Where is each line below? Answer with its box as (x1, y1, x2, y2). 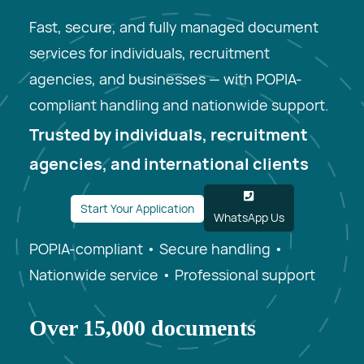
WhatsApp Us (213, 210, 284, 226)
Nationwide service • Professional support (29, 265, 315, 285)
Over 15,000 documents (29, 315, 256, 341)
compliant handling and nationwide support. (29, 95, 329, 115)
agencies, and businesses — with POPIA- (29, 69, 302, 89)
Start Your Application (80, 200, 194, 216)
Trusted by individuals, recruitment (29, 123, 308, 146)
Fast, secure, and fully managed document (29, 17, 318, 37)
